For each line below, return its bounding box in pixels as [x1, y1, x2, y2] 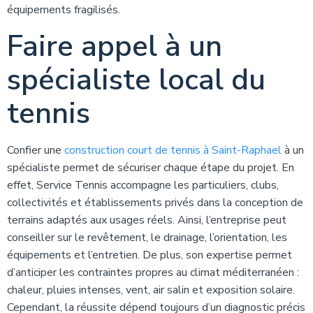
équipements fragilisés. [7, 2, 120, 17]
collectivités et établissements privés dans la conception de [7, 195, 303, 210]
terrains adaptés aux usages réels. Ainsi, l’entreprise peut [7, 212, 286, 228]
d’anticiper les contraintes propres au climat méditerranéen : [7, 265, 299, 280]
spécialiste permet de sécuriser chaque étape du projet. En [7, 160, 294, 175]
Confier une [7, 143, 64, 158]
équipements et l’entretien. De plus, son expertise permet [7, 247, 292, 263]
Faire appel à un [7, 27, 222, 66]
